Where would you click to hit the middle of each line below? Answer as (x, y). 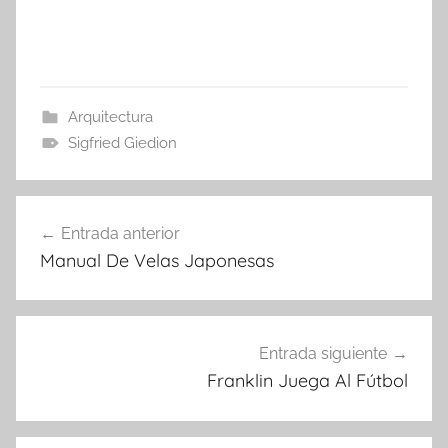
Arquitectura (110, 116)
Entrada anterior (120, 233)
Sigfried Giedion (122, 142)
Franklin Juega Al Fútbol (307, 381)
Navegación (89, 212)
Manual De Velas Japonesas (157, 260)
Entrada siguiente (323, 354)
